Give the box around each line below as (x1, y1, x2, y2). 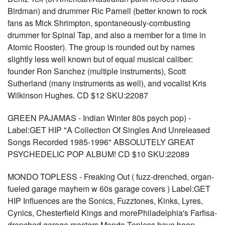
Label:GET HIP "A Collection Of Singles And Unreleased (8, 124, 210, 136)
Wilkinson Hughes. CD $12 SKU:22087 (8, 89, 148, 101)
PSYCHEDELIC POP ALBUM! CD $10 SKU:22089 (8, 148, 189, 160)
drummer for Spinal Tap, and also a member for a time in (8, 29, 206, 41)
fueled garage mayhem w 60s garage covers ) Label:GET (8, 183, 210, 194)
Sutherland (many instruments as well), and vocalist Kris (8, 77, 206, 89)
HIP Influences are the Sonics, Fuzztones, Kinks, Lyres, (8, 195, 203, 206)
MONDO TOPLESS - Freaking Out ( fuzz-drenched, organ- (8, 171, 214, 182)
